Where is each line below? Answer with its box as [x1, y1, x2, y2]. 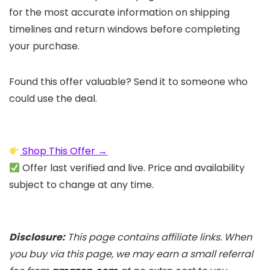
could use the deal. [9, 92, 97, 106]
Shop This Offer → [20, 144, 108, 159]
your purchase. [9, 39, 80, 54]
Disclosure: [9, 230, 65, 245]
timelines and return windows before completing [9, 22, 240, 37]
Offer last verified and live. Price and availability [20, 161, 245, 175]
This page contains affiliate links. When [65, 230, 252, 245]
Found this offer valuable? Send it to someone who [9, 75, 248, 89]
